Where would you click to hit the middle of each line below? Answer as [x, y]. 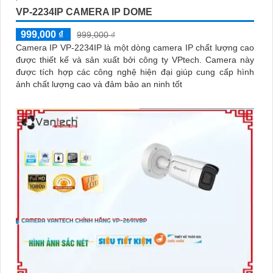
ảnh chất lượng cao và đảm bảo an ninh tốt [99, 84]
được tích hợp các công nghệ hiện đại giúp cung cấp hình [135, 72]
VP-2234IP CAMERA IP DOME [84, 12]
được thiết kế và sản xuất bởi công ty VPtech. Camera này [111, 60]
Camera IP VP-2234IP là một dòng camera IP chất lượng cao [135, 48]
